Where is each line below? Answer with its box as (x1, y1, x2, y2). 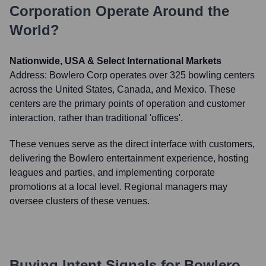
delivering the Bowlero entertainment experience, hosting (9, 153, 249, 163)
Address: (9, 70, 49, 80)
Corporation (9, 3, 91, 19)
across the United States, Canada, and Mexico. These (9, 84, 236, 94)
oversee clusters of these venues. (9, 196, 150, 206)
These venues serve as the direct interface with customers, (9, 139, 255, 149)
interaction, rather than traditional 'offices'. (9, 113, 183, 123)
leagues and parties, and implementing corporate (9, 167, 215, 178)
